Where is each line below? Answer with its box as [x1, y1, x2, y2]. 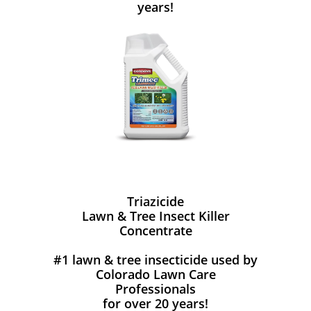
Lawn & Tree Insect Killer [81, 208, 230, 224]
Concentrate [119, 222, 192, 239]
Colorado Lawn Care [95, 266, 216, 283]
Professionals [115, 280, 196, 297]
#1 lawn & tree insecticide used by [53, 251, 258, 268]
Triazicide [127, 193, 184, 210]
